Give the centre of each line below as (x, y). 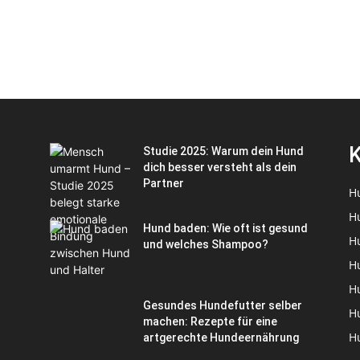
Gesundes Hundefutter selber (223, 306)
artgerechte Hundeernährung (221, 338)
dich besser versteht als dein (220, 168)
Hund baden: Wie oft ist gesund (225, 229)
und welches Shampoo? (206, 245)
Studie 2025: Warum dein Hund (223, 151)
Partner (164, 184)
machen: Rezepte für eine (210, 322)
